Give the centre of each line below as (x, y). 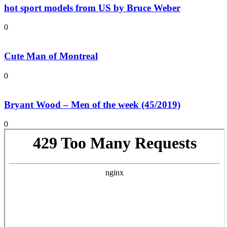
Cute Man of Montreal (51, 56)
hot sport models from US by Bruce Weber (92, 8)
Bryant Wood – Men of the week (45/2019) (92, 104)
